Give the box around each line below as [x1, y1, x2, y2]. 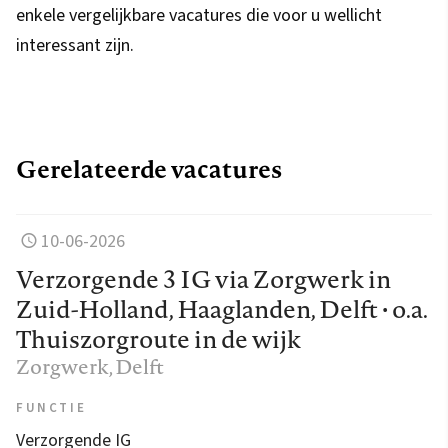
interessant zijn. [16, 33, 134, 59]
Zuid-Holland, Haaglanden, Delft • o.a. [16, 292, 427, 327]
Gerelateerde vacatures [16, 152, 282, 187]
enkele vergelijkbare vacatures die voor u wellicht [16, 3, 382, 29]
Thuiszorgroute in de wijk [16, 322, 301, 357]
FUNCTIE [16, 399, 87, 418]
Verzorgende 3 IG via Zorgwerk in [16, 262, 391, 297]
